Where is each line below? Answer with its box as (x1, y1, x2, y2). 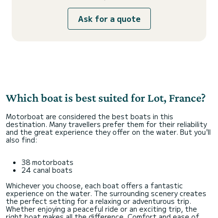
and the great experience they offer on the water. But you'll (6, 127, 211, 137)
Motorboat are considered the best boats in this (6, 111, 173, 121)
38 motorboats (21, 157, 73, 167)
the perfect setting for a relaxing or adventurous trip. (6, 196, 191, 206)
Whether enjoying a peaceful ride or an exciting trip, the (6, 204, 197, 214)
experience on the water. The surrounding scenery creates (6, 188, 206, 198)
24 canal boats (21, 165, 73, 175)
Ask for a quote (77, 13, 141, 24)
